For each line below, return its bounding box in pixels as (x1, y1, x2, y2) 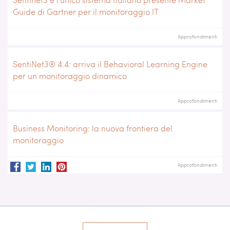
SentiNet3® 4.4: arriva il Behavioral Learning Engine (13, 59, 207, 69)
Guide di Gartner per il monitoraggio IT (13, 6, 159, 17)
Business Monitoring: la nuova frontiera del (13, 123, 172, 133)
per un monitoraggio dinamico (13, 70, 127, 81)
